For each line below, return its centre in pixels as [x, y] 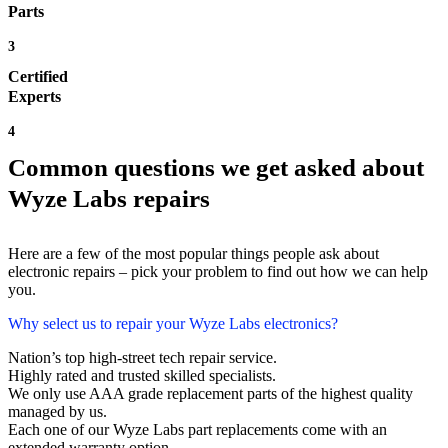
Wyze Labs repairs [109, 199]
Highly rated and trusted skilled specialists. [142, 376]
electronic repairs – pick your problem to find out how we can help [218, 272]
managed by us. [57, 412]
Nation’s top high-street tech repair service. [142, 358]
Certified [38, 77]
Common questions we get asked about [216, 168]
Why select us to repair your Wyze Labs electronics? [173, 324]
